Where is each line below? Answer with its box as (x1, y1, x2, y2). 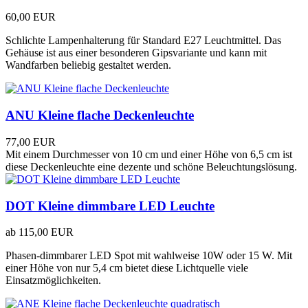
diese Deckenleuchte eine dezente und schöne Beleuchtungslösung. (5, 160, 297, 173)
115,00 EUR (19, 226, 74, 239)
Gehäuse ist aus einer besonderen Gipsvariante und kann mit (5, 47, 267, 59)
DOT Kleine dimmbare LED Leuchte (5, 198, 214, 213)
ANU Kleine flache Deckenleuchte (5, 108, 194, 123)
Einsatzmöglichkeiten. (5, 274, 101, 287)
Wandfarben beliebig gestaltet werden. (5, 59, 171, 71)
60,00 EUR (5, 11, 56, 23)
